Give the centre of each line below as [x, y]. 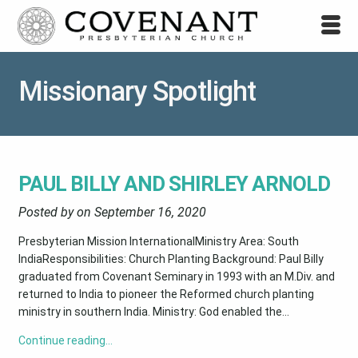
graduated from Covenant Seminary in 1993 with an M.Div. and [177, 276]
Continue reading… [66, 340]
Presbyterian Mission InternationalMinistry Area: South [159, 241]
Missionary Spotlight [137, 91]
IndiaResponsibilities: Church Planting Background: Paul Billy [171, 259]
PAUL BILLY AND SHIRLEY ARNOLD [175, 183]
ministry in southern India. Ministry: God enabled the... [154, 311]
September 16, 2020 [151, 212]
